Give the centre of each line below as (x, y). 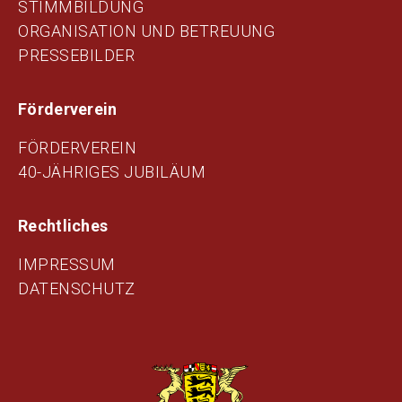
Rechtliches (63, 225)
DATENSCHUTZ (77, 288)
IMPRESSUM (67, 264)
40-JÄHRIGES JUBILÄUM (112, 171)
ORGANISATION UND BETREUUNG (146, 31)
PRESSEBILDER (76, 55)
